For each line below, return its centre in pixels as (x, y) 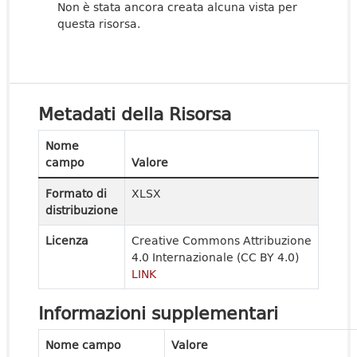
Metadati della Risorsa (135, 113)
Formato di (76, 193)
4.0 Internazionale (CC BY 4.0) (215, 257)
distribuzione (82, 210)
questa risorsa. (99, 24)
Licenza (67, 240)
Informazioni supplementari (158, 312)
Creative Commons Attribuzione (222, 240)
